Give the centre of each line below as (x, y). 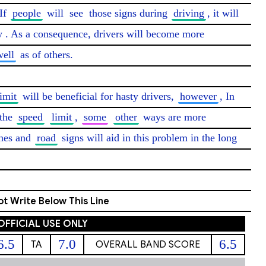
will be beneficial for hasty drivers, (98, 96)
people (27, 13)
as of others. (45, 55)
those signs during (128, 13)
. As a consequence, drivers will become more (105, 34)
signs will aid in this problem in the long (148, 138)
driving (189, 13)
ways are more (173, 117)
